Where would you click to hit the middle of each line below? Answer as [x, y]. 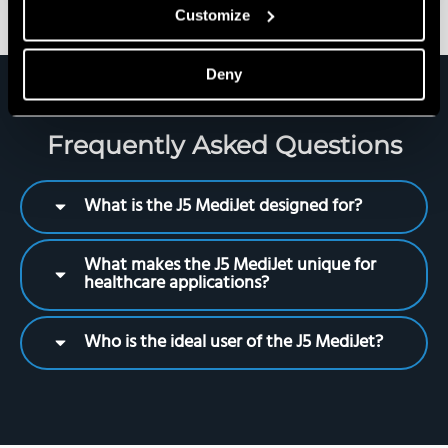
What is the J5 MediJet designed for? [223, 206]
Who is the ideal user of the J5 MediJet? [233, 342]
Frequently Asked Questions [224, 144]
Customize [213, 14]
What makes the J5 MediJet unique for [230, 265]
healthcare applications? [176, 283]
